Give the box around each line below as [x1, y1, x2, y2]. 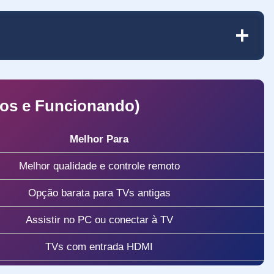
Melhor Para [70, 133, 128, 145]
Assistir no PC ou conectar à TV [25, 213, 173, 226]
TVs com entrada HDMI [45, 240, 153, 253]
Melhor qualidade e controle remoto [18, 160, 180, 172]
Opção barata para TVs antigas [28, 187, 171, 199]
